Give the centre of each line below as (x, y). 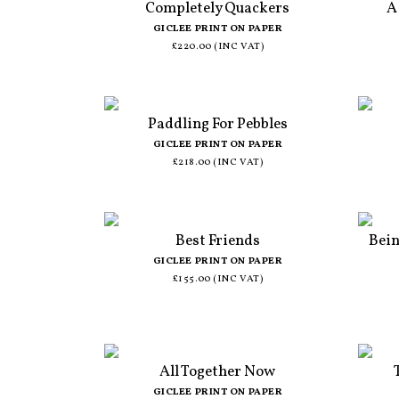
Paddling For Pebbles (217, 125)
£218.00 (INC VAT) (218, 163)
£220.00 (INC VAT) (218, 46)
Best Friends (217, 240)
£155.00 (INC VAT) (218, 279)
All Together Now (218, 372)
